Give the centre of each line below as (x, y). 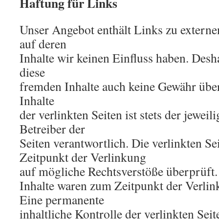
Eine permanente (62, 199)
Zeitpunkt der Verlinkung (83, 157)
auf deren (43, 44)
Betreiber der (52, 129)
